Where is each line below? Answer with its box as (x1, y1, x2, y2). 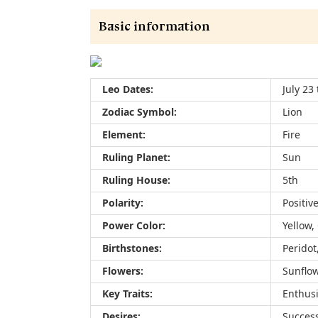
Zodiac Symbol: (102, 106, 177, 118)
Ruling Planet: (102, 152, 170, 163)
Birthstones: (102, 243, 162, 254)
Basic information (99, 18, 210, 34)
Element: (102, 129, 146, 141)
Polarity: (102, 197, 143, 209)
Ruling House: (102, 175, 170, 186)
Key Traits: (102, 288, 153, 300)
